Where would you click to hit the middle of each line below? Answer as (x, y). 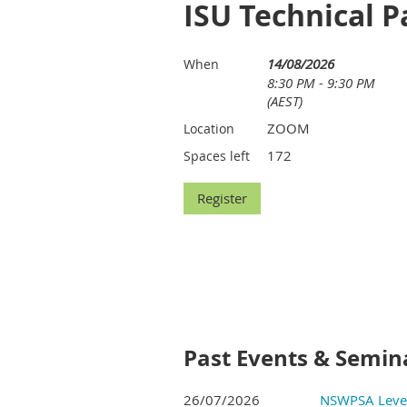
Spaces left (217, 156)
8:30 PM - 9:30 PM (321, 83)
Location (209, 129)
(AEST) (285, 101)
